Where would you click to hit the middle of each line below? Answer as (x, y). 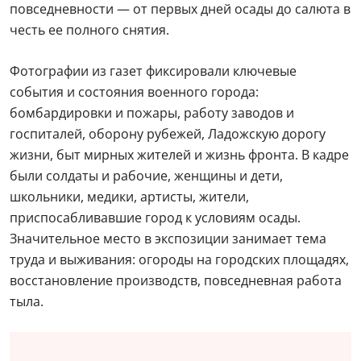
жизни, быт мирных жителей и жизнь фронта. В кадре (179, 155)
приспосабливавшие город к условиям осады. (155, 218)
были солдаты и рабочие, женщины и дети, (146, 176)
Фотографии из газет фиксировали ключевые (153, 71)
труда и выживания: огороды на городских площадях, (179, 259)
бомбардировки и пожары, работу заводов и (152, 113)
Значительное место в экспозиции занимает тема (168, 239)
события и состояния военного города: (134, 92)
